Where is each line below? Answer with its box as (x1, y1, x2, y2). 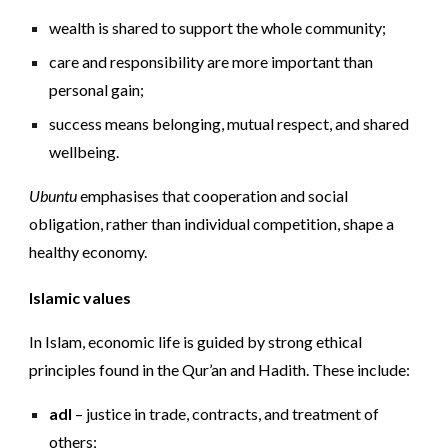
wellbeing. (49, 141, 120, 161)
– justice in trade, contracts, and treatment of (72, 404, 380, 424)
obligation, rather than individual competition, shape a (29, 213, 395, 233)
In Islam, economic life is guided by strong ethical (29, 332, 363, 352)
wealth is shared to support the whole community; (49, 17, 387, 37)
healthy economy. (29, 241, 148, 261)
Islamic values (29, 288, 132, 308)
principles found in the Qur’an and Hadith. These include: (29, 360, 411, 380)
